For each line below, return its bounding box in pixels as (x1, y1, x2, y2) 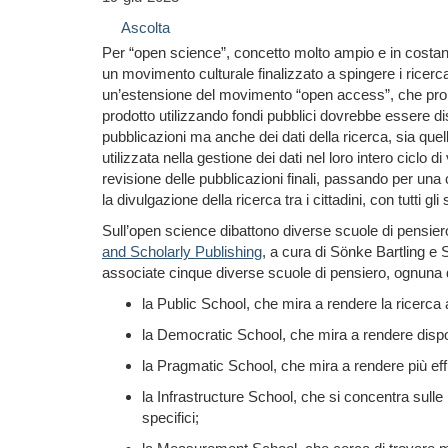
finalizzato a (258, 65, 335, 82)
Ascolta (121, 19, 170, 36)
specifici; (142, 409, 199, 426)
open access (301, 86, 385, 103)
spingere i (335, 65, 406, 82)
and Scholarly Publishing (102, 243, 262, 260)
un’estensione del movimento (102, 86, 296, 103)
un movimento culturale (102, 65, 258, 82)
